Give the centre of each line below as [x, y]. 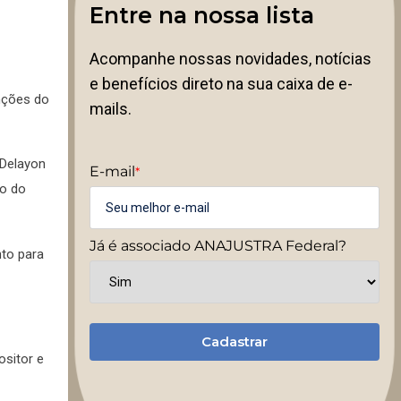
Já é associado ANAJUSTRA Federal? [218, 245]
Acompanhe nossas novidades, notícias [230, 58]
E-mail [112, 171]
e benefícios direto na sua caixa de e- [221, 83]
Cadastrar [235, 341]
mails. [111, 108]
